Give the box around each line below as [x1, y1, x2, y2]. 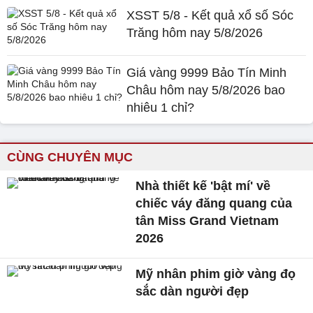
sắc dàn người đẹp [136, 284, 249, 298]
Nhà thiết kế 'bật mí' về [136, 178, 271, 193]
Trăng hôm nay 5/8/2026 [126, 25, 263, 40]
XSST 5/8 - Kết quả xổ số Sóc [126, 8, 294, 22]
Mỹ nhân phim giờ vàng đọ [136, 266, 296, 281]
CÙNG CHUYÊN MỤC [7, 150, 133, 164]
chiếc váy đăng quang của [136, 196, 293, 210]
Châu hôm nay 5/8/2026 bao [126, 82, 286, 97]
